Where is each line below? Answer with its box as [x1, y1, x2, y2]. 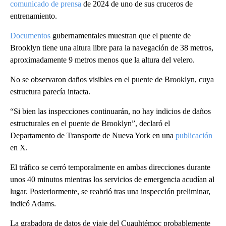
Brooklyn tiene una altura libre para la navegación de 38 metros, [10, 43, 213, 52]
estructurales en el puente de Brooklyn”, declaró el [10, 119, 170, 128]
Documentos [10, 31, 50, 40]
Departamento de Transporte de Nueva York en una [10, 131, 176, 140]
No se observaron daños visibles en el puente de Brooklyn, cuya [10, 75, 214, 84]
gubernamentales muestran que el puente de [50, 31, 191, 40]
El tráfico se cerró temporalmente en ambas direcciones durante [10, 163, 210, 172]
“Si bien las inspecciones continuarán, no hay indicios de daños [10, 107, 211, 116]
